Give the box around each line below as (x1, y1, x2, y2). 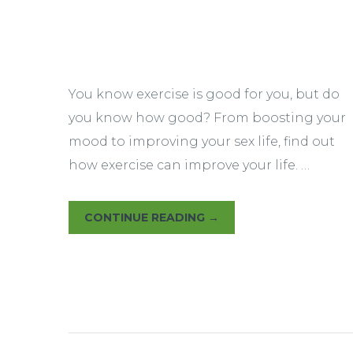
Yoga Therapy (69, 15, 241, 47)
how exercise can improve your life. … (69, 157, 310, 173)
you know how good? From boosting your (69, 110, 346, 125)
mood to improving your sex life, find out (69, 133, 335, 149)
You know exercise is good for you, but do (69, 86, 340, 102)
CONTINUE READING (84, 210, 208, 225)
